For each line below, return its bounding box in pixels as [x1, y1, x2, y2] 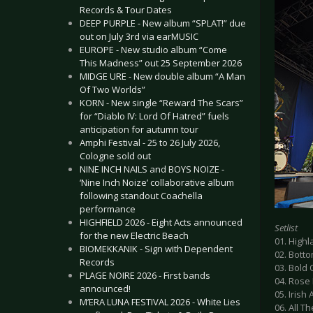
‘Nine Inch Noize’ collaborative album [80, 176, 234, 189]
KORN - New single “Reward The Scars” [80, 96, 243, 109]
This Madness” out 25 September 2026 [80, 57, 242, 69]
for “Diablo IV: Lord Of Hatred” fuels [80, 110, 229, 122]
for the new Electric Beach [80, 229, 189, 242]
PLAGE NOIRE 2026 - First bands [80, 269, 210, 282]
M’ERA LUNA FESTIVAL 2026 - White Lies [80, 296, 240, 308]
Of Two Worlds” [80, 83, 145, 96]
